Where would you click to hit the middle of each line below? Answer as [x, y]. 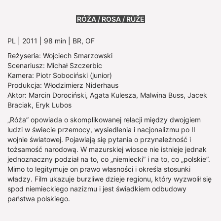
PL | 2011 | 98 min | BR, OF [51, 40]
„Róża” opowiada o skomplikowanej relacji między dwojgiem [104, 119]
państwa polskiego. [39, 198]
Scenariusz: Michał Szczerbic [55, 65]
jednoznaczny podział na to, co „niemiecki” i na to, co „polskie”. [109, 159]
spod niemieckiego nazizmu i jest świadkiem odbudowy [97, 188]
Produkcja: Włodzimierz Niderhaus [63, 85]
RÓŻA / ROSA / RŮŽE [110, 19]
